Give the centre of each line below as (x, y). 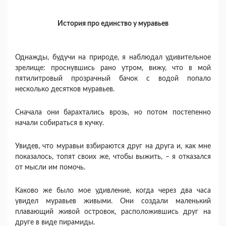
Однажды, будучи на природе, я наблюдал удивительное (113, 58)
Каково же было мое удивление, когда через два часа (113, 191)
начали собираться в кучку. (60, 123)
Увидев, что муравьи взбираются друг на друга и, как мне (113, 146)
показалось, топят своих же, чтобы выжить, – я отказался (113, 157)
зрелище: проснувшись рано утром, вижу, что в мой (113, 68)
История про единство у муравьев (113, 24)
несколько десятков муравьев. (65, 89)
